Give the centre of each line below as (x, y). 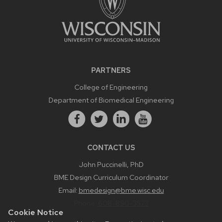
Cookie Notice (36, 212)
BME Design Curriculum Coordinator (111, 177)
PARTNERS (111, 70)
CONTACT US (111, 147)
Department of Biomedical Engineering (111, 100)
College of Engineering (111, 87)
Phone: (86, 203)
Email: (68, 190)
